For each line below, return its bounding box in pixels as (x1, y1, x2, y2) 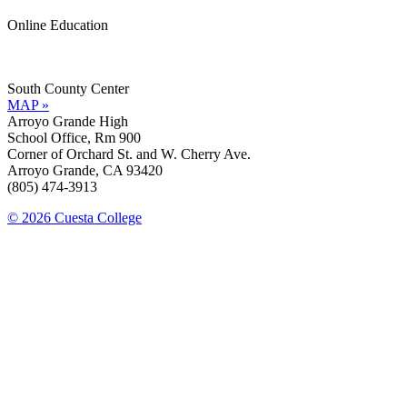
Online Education (7, 16, 108, 33)
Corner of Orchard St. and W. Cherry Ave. (7, 145, 251, 162)
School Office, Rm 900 (7, 129, 141, 145)
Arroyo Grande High (7, 113, 128, 129)
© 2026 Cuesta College (7, 209, 142, 225)
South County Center (7, 80, 140, 96)
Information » (7, 33, 85, 49)
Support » (7, 49, 64, 65)
